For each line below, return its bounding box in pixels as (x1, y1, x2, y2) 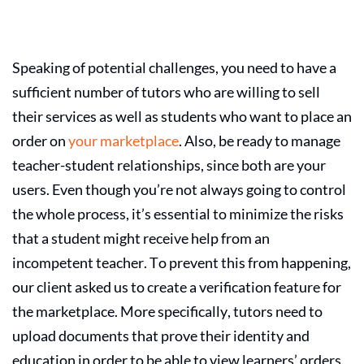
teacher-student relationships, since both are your (12, 155, 326, 174)
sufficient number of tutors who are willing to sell (12, 82, 320, 101)
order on (12, 131, 68, 149)
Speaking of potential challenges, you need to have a (12, 58, 336, 76)
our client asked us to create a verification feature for (12, 277, 341, 296)
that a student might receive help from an (12, 228, 270, 247)
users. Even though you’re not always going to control (12, 180, 346, 198)
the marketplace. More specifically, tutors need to (12, 301, 323, 320)
